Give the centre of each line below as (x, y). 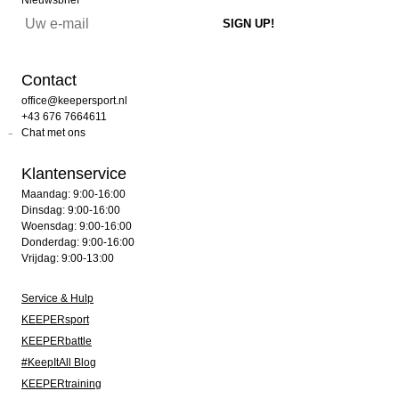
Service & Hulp (57, 299)
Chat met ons (53, 133)
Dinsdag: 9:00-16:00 (71, 211)
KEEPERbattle (57, 342)
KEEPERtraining (61, 384)
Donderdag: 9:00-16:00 (78, 243)
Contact (49, 81)
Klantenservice (74, 174)
